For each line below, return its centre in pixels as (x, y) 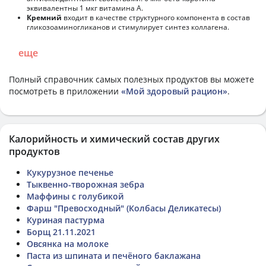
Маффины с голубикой (75, 196)
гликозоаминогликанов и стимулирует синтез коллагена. (128, 27)
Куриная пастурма (66, 220)
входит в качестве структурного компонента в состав (156, 17)
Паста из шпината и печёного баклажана (114, 255)
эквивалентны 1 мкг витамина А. (85, 8)
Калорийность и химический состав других (114, 139)
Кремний (44, 17)
